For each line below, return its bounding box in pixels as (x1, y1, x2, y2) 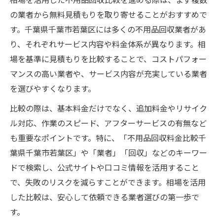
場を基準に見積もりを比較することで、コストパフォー (10, 53, 207, 67)
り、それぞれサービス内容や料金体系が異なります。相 (10, 38, 206, 52)
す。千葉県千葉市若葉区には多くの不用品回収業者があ (10, 24, 206, 37)
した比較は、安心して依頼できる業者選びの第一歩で (10, 191, 199, 205)
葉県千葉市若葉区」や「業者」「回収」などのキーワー (10, 147, 207, 161)
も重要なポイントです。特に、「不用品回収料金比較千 (10, 132, 206, 146)
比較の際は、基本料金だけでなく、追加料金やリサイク (10, 103, 207, 116)
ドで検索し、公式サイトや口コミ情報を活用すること (10, 162, 199, 176)
